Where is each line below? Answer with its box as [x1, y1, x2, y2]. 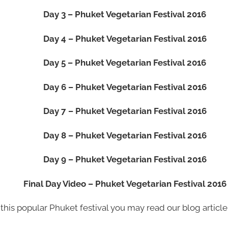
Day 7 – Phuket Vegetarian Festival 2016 [43, 106, 207, 116]
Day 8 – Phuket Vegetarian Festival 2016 [43, 130, 207, 140]
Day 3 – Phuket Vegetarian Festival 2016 [43, 9, 207, 19]
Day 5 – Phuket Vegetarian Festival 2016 [43, 58, 207, 68]
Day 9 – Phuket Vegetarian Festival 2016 [43, 154, 207, 164]
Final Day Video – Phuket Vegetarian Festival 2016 [23, 178, 226, 189]
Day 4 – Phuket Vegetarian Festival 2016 [43, 33, 207, 44]
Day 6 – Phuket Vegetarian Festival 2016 [43, 81, 207, 92]
